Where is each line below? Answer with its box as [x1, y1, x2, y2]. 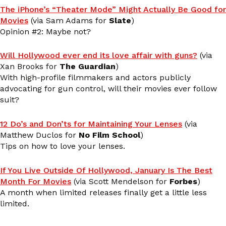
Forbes [169, 176, 197, 186]
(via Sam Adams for [28, 15, 109, 25]
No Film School [79, 130, 140, 140]
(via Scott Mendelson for [71, 176, 169, 186]
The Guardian [60, 62, 116, 72]
